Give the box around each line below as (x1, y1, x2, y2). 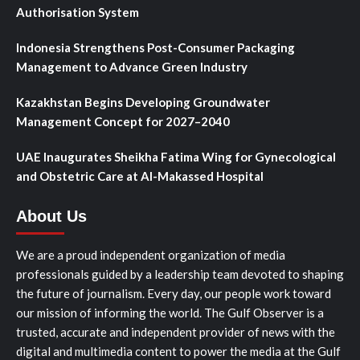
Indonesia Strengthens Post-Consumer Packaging (16, 40, 295, 55)
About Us (16, 207, 87, 225)
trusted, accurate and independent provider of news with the (16, 325, 335, 339)
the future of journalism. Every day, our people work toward (16, 286, 331, 301)
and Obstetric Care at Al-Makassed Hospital (16, 169, 264, 183)
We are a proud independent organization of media (16, 247, 285, 262)
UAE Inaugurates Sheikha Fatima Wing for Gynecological (16, 149, 336, 164)
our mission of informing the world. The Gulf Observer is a (16, 305, 324, 320)
